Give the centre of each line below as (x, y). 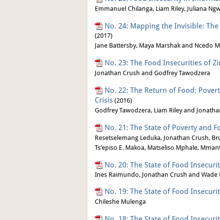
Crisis (104, 100)
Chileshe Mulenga (120, 202)
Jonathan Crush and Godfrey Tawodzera (152, 73)
